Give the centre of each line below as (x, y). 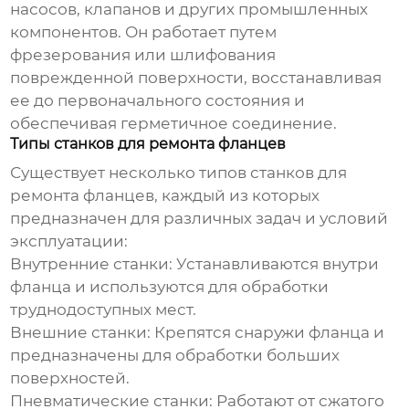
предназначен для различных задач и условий (199, 219)
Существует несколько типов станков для (179, 173)
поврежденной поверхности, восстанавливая (196, 78)
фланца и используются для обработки (170, 287)
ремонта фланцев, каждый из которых (165, 196)
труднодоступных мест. (104, 310)
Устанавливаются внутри (276, 264)
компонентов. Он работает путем (144, 32)
